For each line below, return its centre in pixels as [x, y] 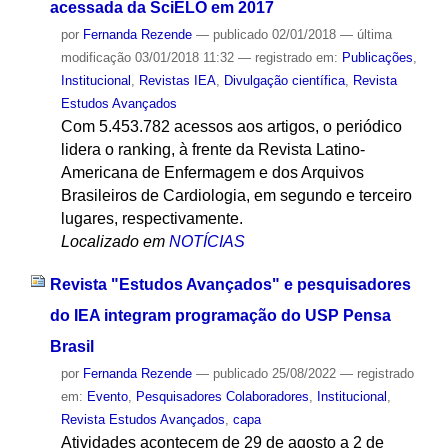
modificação [95, 58]
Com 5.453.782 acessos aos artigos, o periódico [231, 127]
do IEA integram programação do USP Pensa [220, 316]
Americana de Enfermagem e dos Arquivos [212, 173]
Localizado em [112, 242]
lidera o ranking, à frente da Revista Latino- [212, 150]
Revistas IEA [177, 81]
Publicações [377, 58]
